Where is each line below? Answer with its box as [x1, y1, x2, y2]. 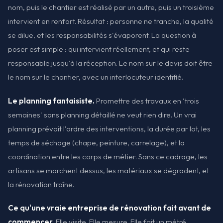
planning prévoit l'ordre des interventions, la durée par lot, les [8, 123, 211, 133]
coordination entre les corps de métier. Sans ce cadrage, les [8, 151, 208, 161]
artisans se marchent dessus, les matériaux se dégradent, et [8, 165, 209, 175]
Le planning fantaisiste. [8, 96, 95, 106]
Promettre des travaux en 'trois [95, 96, 199, 106]
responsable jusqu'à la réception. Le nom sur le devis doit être [8, 58, 213, 68]
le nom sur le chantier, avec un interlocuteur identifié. [8, 72, 183, 82]
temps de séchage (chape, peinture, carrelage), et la [8, 137, 185, 147]
